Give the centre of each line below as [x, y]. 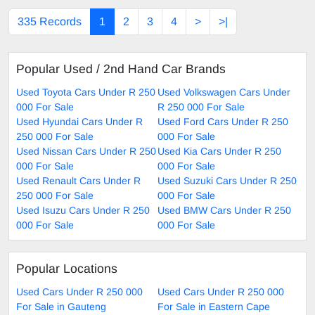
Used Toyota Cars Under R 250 [86, 92]
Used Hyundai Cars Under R [79, 122]
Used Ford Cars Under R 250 [223, 122]
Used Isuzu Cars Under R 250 [83, 211]
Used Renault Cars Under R [78, 181]
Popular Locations [67, 269]
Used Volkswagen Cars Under [224, 92]
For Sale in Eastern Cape [214, 307]
